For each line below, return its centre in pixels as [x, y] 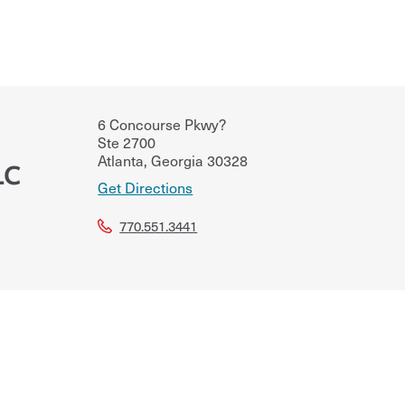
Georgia [176, 160]
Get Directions [146, 187]
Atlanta [121, 160]
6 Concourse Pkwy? [162, 123]
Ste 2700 [127, 141]
